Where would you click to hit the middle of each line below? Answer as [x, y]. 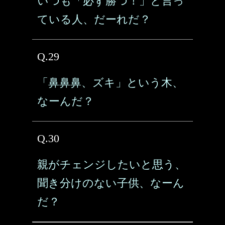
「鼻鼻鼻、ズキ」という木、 [110, 83]
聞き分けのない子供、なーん [111, 183]
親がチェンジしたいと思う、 [111, 164]
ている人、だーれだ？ [94, 19]
